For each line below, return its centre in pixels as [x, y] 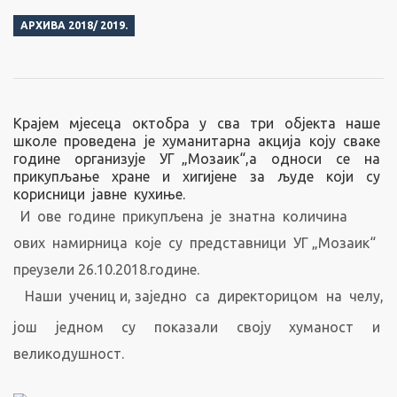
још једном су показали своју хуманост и [198, 327]
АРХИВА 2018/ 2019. [74, 25]
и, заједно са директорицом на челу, [252, 296]
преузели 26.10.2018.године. [106, 269]
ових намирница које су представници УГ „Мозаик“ [195, 243]
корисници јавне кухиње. [99, 194]
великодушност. [69, 354]
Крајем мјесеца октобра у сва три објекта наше [198, 123]
